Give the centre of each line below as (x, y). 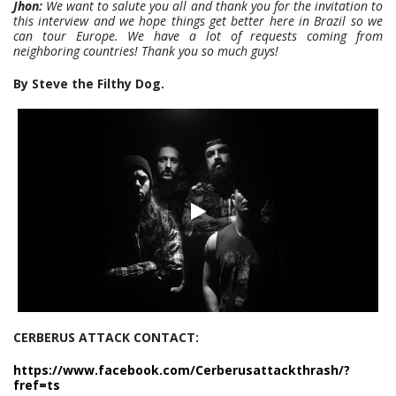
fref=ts (37, 385)
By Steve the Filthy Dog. (89, 84)
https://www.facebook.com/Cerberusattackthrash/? (182, 369)
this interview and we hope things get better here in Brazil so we (198, 21)
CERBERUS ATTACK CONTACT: (106, 337)
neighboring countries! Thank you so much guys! (146, 51)
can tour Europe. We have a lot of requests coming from (198, 36)
